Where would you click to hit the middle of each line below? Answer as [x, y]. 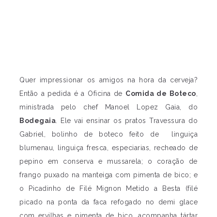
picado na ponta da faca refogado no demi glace [108, 202]
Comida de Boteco [161, 94]
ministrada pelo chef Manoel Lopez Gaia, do [108, 107]
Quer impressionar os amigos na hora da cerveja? [108, 80]
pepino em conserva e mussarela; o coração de [108, 162]
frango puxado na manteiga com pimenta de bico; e [108, 175]
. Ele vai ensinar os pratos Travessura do [127, 121]
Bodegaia [38, 121]
